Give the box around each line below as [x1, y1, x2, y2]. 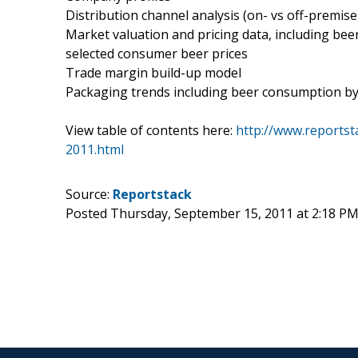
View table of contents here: [66, 121, 236, 139]
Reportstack [113, 185, 192, 203]
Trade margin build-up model [66, 63, 241, 82]
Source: [66, 185, 113, 203]
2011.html [66, 140, 124, 158]
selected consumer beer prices [66, 44, 248, 62]
